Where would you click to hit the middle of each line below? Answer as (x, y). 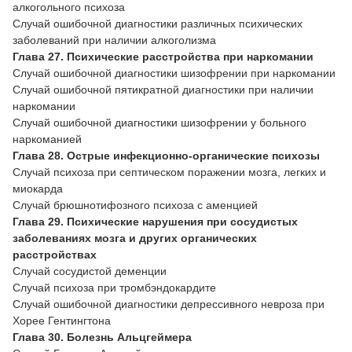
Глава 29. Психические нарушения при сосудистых (155, 222)
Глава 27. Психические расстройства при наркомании (163, 57)
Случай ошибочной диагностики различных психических (158, 24)
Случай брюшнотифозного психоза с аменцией (135, 205)
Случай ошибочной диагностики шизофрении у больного (159, 123)
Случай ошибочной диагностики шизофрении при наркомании (174, 73)
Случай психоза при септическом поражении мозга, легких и (169, 172)
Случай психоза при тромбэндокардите (114, 288)
